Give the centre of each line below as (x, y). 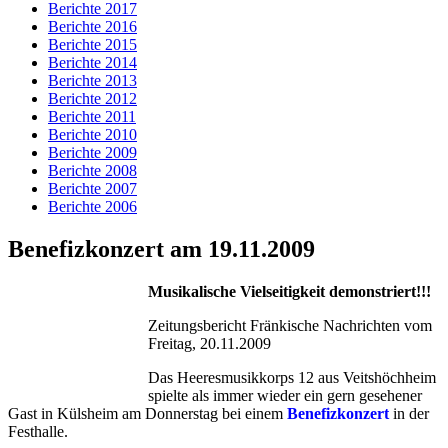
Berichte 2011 (92, 116)
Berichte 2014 (92, 62)
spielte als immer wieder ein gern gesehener (285, 395)
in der (411, 413)
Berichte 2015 (92, 44)
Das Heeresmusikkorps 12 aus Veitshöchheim (292, 377)
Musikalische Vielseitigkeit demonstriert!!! (289, 291)
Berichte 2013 (92, 80)
